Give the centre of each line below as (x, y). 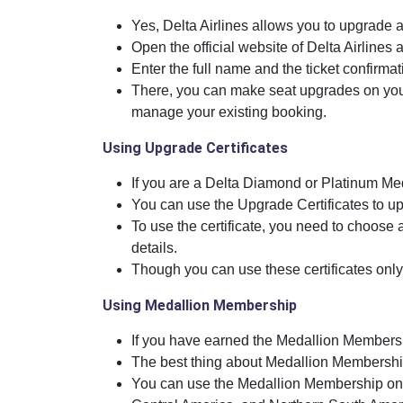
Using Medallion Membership (200, 306)
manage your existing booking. (229, 112)
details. (154, 248)
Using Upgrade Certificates (197, 148)
